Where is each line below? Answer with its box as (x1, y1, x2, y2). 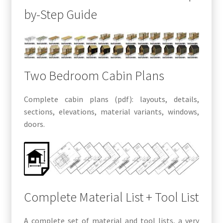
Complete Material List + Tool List (23, 189, 199, 206)
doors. (23, 119, 45, 129)
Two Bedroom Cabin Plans (23, 68, 164, 84)
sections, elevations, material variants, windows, (23, 107, 200, 116)
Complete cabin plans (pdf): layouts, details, (23, 94, 200, 104)
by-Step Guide (23, 6, 97, 23)
